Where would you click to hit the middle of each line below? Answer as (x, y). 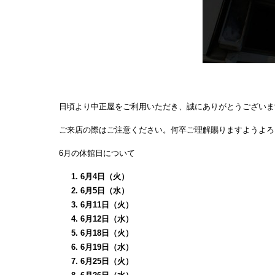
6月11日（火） (107, 205)
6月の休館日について (97, 153)
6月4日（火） (105, 177)
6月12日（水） (107, 219)
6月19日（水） (107, 247)
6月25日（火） (107, 261)
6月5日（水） (105, 191)
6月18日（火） (107, 233)
